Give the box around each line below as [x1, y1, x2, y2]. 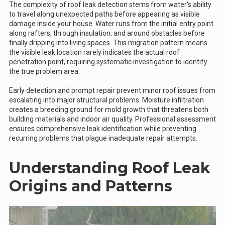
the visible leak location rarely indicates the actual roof [9, 48, 180, 56]
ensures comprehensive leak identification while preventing [9, 124, 196, 133]
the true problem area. [9, 67, 80, 75]
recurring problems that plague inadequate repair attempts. [9, 134, 197, 142]
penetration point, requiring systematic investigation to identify [9, 57, 207, 66]
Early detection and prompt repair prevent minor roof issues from [9, 86, 215, 94]
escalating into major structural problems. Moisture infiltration [9, 95, 204, 104]
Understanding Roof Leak [9, 158, 210, 177]
